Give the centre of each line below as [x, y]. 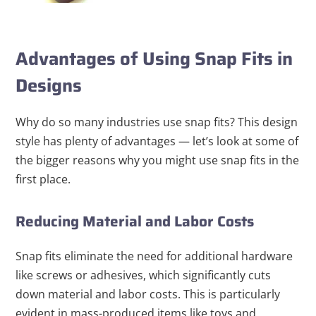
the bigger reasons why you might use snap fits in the [158, 160]
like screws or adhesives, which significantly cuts [144, 275]
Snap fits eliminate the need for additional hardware [154, 256]
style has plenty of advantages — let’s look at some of [157, 141]
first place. [43, 180]
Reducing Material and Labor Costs [135, 221]
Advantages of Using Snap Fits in [154, 59]
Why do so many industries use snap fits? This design [157, 122]
